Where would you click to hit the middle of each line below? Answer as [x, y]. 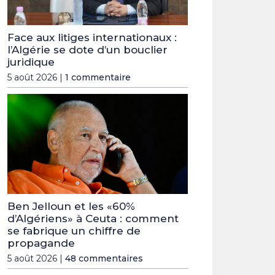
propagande [41, 243]
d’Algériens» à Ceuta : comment [93, 219]
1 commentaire [98, 77]
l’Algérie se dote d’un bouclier [87, 49]
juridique [31, 62]
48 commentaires [104, 259]
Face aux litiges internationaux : [92, 37]
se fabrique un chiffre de [74, 231]
